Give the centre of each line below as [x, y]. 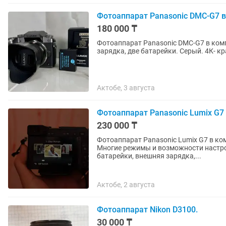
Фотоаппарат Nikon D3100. [147, 210]
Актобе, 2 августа [126, 185]
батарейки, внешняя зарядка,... [149, 156]
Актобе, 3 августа [126, 88]
